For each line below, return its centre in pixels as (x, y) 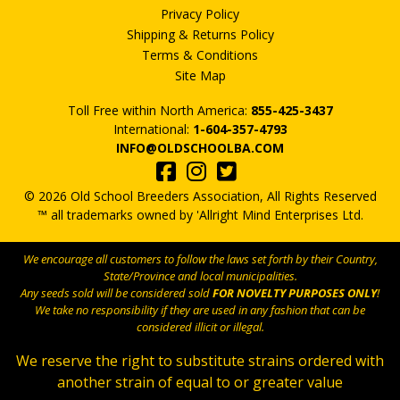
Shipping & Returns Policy (200, 35)
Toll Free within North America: (159, 111)
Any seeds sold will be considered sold (117, 293)
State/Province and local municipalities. (200, 276)
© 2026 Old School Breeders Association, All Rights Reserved (200, 196)
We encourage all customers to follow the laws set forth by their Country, (200, 259)
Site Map (200, 76)
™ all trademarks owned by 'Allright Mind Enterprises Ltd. (200, 215)
